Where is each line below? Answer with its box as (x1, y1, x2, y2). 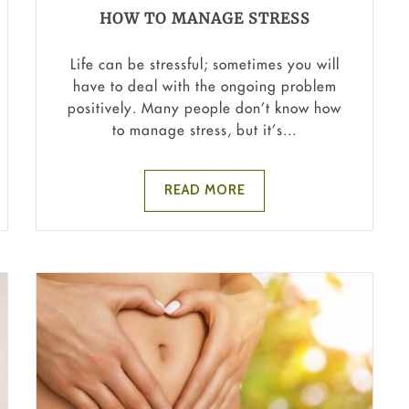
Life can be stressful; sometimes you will (69, 54, 340, 73)
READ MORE (163, 182, 246, 199)
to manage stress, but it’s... (112, 120, 297, 139)
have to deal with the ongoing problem (72, 76, 337, 95)
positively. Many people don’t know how (68, 98, 341, 117)
